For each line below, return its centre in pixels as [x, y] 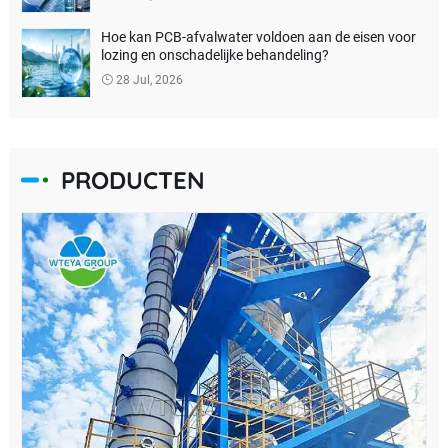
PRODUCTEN [132, 179]
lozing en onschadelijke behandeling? [214, 54]
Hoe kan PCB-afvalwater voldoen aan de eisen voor [258, 36]
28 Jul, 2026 [147, 79]
